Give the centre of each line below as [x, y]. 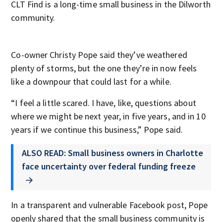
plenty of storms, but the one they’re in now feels [104, 68]
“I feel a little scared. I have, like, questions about [104, 103]
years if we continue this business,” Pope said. [97, 130]
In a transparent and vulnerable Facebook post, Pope [110, 205]
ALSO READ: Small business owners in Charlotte [113, 153]
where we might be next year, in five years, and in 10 [108, 116]
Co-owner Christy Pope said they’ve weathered [99, 55]
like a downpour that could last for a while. [91, 82]
